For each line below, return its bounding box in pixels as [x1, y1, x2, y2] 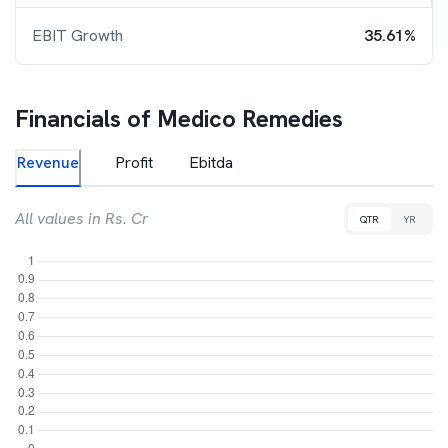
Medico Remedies [157, 103, 343, 134]
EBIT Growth [32, 25, 123, 46]
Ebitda [189, 152, 233, 173]
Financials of [15, 103, 157, 134]
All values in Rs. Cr [15, 208, 149, 229]
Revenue [17, 152, 79, 173]
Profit [115, 152, 153, 173]
